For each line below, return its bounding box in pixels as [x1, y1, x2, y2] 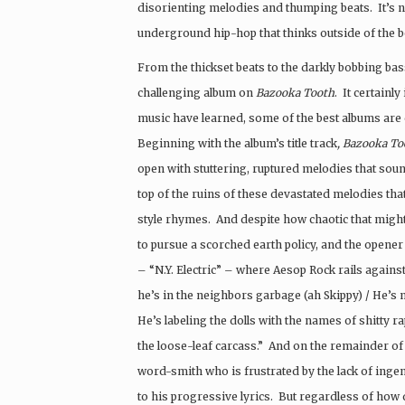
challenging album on [137, 85, 256, 99]
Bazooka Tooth [256, 85, 334, 99]
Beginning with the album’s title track [137, 136, 337, 150]
